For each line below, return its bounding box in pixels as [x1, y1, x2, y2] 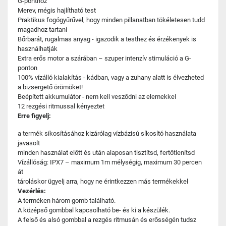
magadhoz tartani [18, 26, 67, 33]
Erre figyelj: [18, 112, 51, 120]
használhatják [18, 45, 58, 52]
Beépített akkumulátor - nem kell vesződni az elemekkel [18, 93, 176, 100]
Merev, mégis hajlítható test [18, 7, 96, 14]
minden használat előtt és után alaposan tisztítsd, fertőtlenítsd [18, 149, 195, 156]
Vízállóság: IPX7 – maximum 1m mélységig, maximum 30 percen [18, 158, 202, 166]
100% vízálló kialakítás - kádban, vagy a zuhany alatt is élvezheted [18, 74, 204, 81]
